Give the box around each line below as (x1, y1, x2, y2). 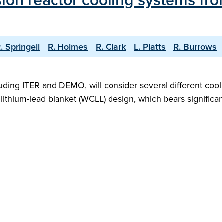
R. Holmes (48, 40, 88, 53)
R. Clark (96, 40, 126, 53)
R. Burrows (173, 40, 217, 53)
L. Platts (134, 40, 166, 53)
